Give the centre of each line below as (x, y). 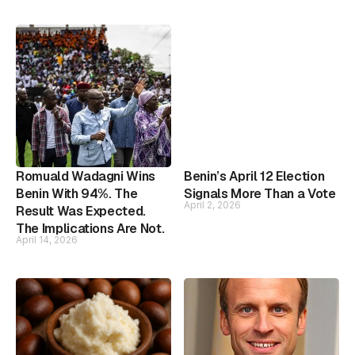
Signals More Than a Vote (260, 193)
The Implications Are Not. (90, 228)
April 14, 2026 (47, 239)
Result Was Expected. (81, 211)
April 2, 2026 (212, 204)
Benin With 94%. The (77, 193)
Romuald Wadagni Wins (86, 176)
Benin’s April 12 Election (254, 176)
